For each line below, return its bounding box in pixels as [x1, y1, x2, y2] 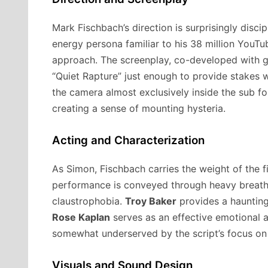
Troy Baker [125, 194, 176, 207]
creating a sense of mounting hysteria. [52, 102, 226, 114]
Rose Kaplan [52, 211, 110, 223]
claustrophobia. [52, 194, 125, 207]
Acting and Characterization [52, 133, 205, 147]
